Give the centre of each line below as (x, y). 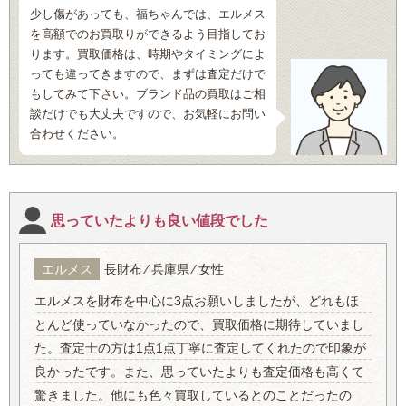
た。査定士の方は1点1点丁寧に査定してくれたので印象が (201, 348)
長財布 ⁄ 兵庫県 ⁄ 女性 (164, 270)
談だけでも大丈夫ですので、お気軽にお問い (148, 114)
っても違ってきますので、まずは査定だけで (148, 74)
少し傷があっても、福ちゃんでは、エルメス (148, 14)
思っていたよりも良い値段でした (159, 220)
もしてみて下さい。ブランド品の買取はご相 (148, 94)
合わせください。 (77, 134)
